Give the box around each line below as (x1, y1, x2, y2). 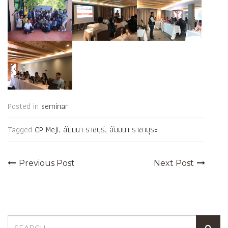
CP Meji (35, 123, 59, 136)
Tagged (8, 123, 35, 136)
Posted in (8, 99, 41, 112)
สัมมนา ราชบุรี (63, 123, 105, 136)
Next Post (154, 158, 194, 168)
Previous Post (19, 158, 75, 168)
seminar (41, 99, 68, 112)
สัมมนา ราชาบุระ (109, 123, 158, 136)
